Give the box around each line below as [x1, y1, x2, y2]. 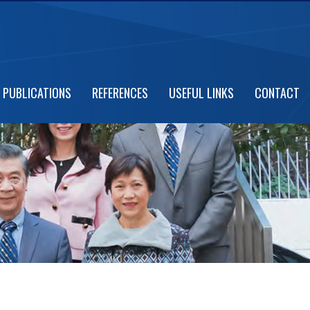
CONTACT [255, 84, 300, 102]
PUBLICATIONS [3, 84, 71, 102]
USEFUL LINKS [169, 84, 234, 102]
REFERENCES [92, 84, 148, 102]
